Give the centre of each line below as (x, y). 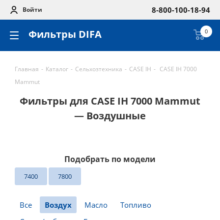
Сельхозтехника (99, 69)
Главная (27, 69)
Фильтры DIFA (65, 34)
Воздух (58, 205)
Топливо (136, 205)
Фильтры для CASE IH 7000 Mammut (110, 101)
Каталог (57, 69)
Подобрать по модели (110, 159)
